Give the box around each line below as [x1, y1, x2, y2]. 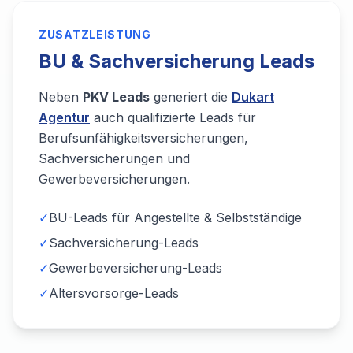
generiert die [150, 89, 232, 105]
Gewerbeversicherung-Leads [49, 260, 222, 276]
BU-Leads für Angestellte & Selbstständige [49, 210, 302, 225]
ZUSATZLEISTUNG [39, 28, 151, 41]
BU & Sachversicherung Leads [39, 50, 314, 72]
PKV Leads [83, 89, 150, 105]
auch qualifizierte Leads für [90, 110, 256, 125]
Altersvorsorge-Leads [49, 285, 179, 301]
